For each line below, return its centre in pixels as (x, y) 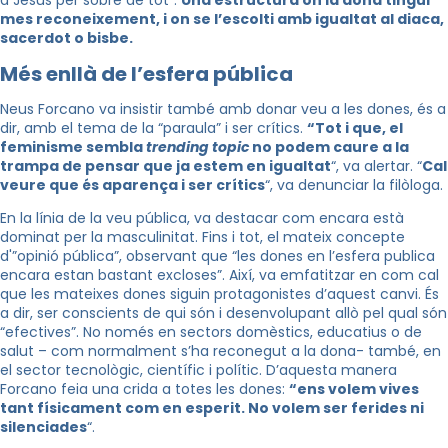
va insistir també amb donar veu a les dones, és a (270, 109)
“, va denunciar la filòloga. (354, 185)
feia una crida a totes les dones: (173, 389)
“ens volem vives (354, 389)
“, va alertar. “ (376, 166)
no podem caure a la (329, 147)
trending (177, 147)
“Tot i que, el (355, 128)
